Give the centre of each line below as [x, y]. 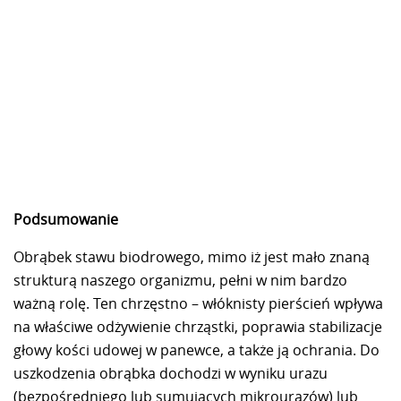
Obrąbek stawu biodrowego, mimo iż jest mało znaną [192, 256]
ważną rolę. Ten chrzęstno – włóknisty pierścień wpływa [198, 303]
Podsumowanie [66, 219]
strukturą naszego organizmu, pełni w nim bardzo [180, 280]
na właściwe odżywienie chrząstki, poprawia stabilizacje [198, 326]
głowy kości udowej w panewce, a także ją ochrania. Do [196, 350]
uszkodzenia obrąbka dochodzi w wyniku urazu [171, 373]
